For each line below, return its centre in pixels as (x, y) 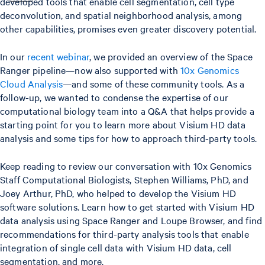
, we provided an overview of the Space (171, 56)
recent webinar (59, 56)
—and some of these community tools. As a (154, 83)
